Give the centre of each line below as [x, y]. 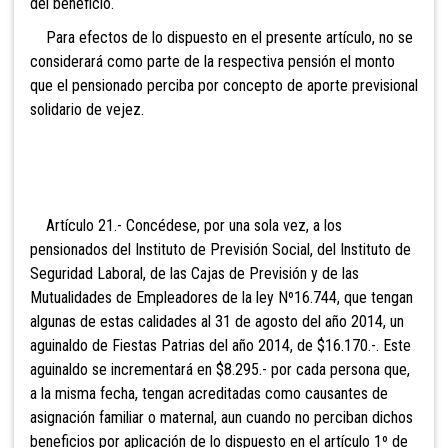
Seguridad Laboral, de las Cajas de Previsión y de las [194, 273]
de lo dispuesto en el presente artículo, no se [272, 37]
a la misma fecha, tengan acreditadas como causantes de [209, 393]
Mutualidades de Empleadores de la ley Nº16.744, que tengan [221, 297]
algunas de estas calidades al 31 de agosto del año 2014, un [217, 321]
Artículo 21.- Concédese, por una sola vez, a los [186, 225]
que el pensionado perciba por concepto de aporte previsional [224, 85]
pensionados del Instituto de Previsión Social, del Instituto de [220, 249]
